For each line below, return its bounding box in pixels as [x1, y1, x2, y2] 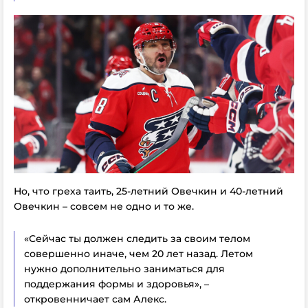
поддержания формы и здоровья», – [24, 277, 209, 290]
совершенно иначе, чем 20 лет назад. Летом [24, 247, 253, 260]
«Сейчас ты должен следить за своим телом [24, 232, 250, 245]
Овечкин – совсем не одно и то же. [14, 199, 194, 212]
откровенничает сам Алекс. [24, 292, 166, 305]
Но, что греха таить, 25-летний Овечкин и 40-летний [14, 184, 283, 197]
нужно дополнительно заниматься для [24, 262, 225, 275]
